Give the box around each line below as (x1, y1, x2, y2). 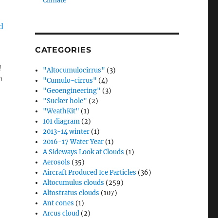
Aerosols (43, 158, 71, 166)
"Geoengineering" (43, 87, 101, 95)
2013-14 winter (43, 127, 90, 136)
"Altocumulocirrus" (43, 66, 106, 74)
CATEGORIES (35, 45, 91, 54)
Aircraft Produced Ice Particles (43, 168, 137, 177)
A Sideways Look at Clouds (43, 148, 125, 156)
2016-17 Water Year (43, 138, 104, 146)
